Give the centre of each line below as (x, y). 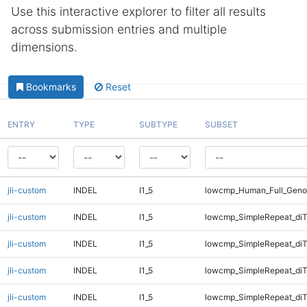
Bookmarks (51, 87)
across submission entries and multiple (119, 29)
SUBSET (221, 124)
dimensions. (44, 47)
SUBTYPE (158, 124)
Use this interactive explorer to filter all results (138, 11)
